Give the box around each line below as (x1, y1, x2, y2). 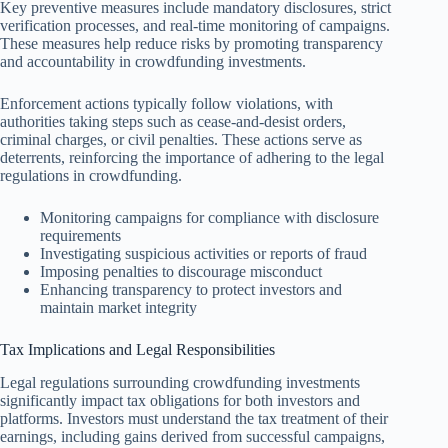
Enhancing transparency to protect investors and (40, 281, 342, 299)
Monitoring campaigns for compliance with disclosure (40, 209, 379, 227)
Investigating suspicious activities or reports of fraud (40, 245, 367, 263)
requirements (40, 227, 121, 245)
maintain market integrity (40, 299, 197, 317)
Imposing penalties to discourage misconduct (40, 263, 322, 281)
